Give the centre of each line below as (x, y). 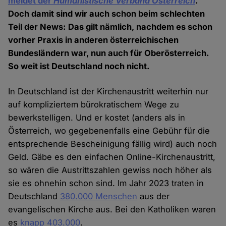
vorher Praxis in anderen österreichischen (94, 40)
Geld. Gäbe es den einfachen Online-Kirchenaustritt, (112, 157)
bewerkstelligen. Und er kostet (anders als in (97, 118)
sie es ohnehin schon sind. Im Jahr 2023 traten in (106, 183)
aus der (154, 196)
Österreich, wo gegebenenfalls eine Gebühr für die (109, 131)
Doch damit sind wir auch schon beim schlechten (107, 14)
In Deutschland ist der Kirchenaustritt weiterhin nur (108, 92)
